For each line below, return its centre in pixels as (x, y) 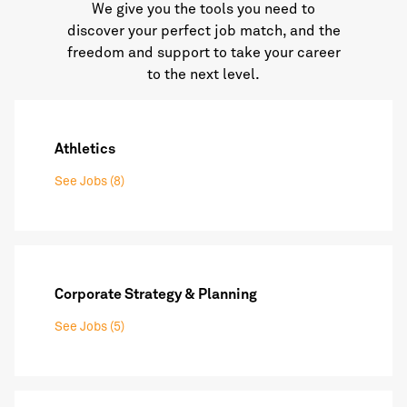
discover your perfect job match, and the (203, 31)
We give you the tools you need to (203, 10)
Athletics (85, 149)
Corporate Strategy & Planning (156, 295)
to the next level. (203, 75)
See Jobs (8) (89, 182)
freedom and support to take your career (203, 53)
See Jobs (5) (89, 328)
